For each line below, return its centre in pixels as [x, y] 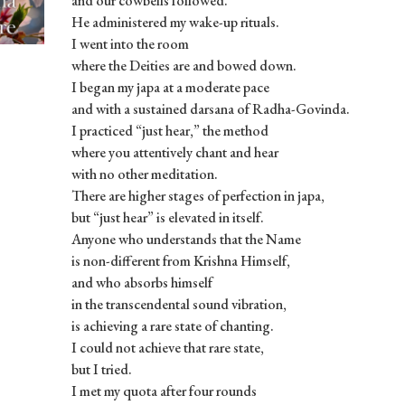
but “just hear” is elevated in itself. [167, 217]
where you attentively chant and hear [174, 152]
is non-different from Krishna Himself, [180, 260]
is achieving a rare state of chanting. [172, 325]
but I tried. [101, 369]
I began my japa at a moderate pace [170, 87]
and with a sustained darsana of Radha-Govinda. [210, 108]
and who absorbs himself [141, 282]
